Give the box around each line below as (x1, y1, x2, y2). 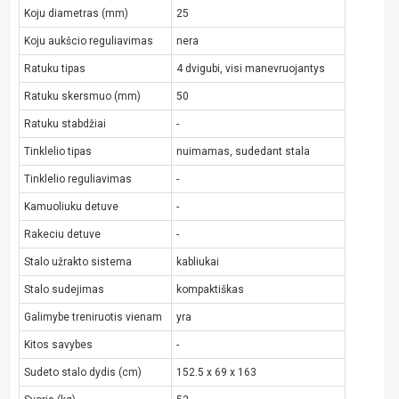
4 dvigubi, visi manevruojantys (176, 62, 325, 76)
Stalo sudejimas (24, 283, 104, 297)
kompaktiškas (176, 283, 244, 297)
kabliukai (176, 256, 219, 269)
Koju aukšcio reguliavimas (24, 35, 153, 48)
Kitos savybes (24, 338, 93, 352)
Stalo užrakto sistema (24, 256, 132, 269)
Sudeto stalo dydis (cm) (24, 366, 142, 379)
